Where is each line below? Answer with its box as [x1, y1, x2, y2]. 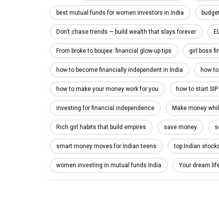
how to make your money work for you [56, 86, 158, 92]
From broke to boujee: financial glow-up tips [56, 47, 172, 54]
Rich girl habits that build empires [56, 124, 146, 131]
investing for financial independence [56, 105, 154, 111]
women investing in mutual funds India [56, 162, 161, 169]
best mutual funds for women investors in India [56, 9, 184, 16]
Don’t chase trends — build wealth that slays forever [56, 28, 196, 35]
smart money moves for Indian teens [56, 143, 156, 150]
